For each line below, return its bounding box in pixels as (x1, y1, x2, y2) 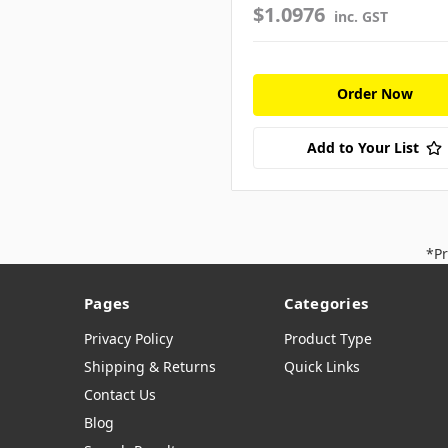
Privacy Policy (84, 329, 173, 349)
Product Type (283, 329, 372, 349)
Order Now (336, 84, 413, 104)
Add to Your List (307, 138, 420, 158)
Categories (283, 293, 368, 314)
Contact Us (84, 385, 156, 405)
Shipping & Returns (84, 357, 216, 377)
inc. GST (333, 7, 388, 27)
